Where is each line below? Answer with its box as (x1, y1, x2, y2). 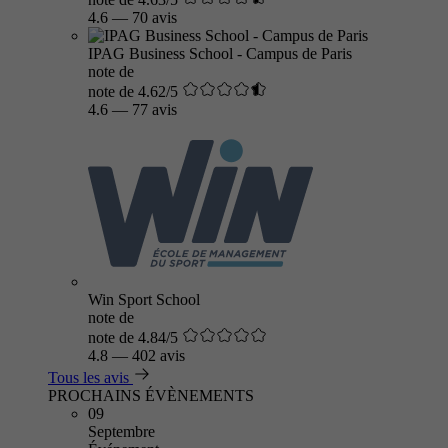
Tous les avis (48, 369, 129, 386)
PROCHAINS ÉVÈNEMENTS (48, 387, 254, 404)
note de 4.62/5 (88, 83, 178, 100)
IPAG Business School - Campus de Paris (88, 45, 352, 62)
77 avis (132, 101, 177, 118)
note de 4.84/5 (88, 329, 178, 346)
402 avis (132, 347, 185, 364)
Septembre (88, 423, 155, 440)
